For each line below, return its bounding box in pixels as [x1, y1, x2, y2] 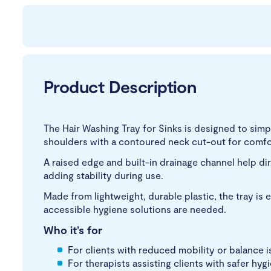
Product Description [44, 76, 197, 97]
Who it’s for [44, 223, 102, 237]
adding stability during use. [44, 169, 163, 181]
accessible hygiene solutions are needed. [44, 203, 226, 215]
